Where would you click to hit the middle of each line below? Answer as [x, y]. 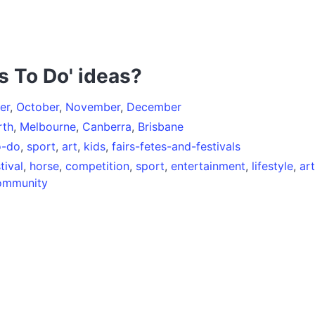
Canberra [107, 126]
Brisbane [161, 126]
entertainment [208, 166]
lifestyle [272, 166]
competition [97, 166]
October [38, 107]
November [93, 107]
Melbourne [48, 126]
